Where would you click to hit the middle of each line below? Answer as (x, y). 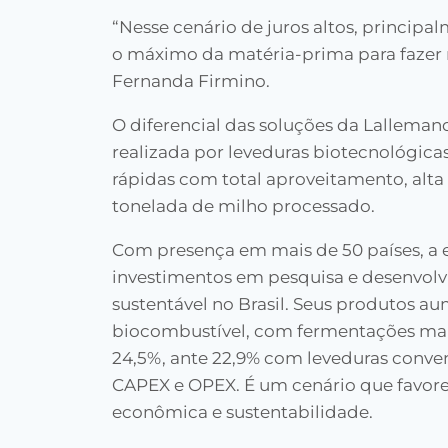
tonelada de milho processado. (243, 206)
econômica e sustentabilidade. (242, 412)
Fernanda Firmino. (191, 81)
